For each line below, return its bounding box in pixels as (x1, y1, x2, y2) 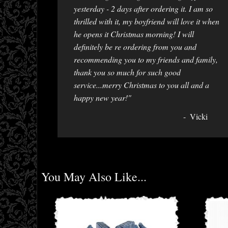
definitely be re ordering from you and (74, 41, 196, 52)
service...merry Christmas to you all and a (74, 79, 209, 90)
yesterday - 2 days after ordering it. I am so (74, 3, 213, 14)
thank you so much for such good (74, 66, 181, 77)
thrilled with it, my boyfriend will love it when (74, 15, 219, 26)
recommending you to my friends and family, (74, 53, 218, 65)
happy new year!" (74, 92, 131, 103)
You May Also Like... (41, 168, 147, 185)
